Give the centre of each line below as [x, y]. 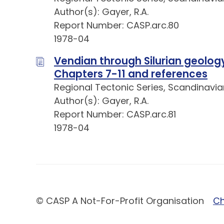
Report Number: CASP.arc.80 [116, 25]
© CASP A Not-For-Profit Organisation [120, 201]
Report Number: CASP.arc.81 [115, 114]
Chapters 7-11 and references [131, 74]
